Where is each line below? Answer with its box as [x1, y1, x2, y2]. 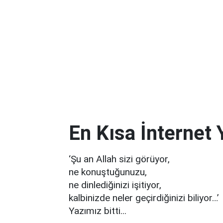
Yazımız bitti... [69, 205, 126, 217]
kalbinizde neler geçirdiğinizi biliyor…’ [69, 192, 219, 204]
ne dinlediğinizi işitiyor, [69, 179, 161, 191]
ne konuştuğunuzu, [69, 166, 147, 178]
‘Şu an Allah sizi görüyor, [69, 153, 170, 165]
